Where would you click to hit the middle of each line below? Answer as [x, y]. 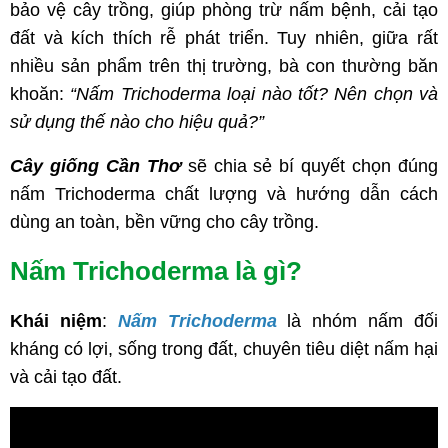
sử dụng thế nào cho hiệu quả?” [137, 122]
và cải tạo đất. [66, 377]
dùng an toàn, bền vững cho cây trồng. [164, 222]
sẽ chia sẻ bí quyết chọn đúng [309, 166]
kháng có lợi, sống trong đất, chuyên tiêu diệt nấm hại [224, 349]
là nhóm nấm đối [357, 321]
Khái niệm [56, 321]
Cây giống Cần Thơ [95, 166]
